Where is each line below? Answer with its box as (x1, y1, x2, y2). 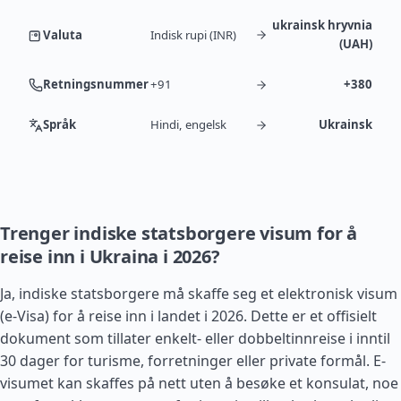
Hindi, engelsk (150, 116, 226, 132)
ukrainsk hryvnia (272, 17, 372, 33)
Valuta (43, 26, 82, 43)
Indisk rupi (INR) (150, 26, 236, 43)
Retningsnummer (43, 76, 149, 92)
